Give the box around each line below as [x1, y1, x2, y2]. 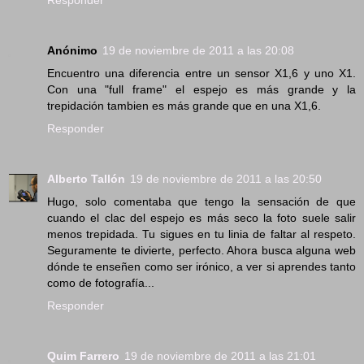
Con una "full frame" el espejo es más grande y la [47, 83, 356, 97]
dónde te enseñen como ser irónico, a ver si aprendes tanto [47, 260, 356, 274]
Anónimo [47, 44, 97, 58]
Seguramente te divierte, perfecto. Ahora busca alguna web [47, 244, 356, 258]
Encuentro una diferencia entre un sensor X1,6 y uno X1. [47, 67, 356, 80]
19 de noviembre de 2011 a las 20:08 [102, 44, 294, 58]
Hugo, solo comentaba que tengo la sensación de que [47, 195, 356, 209]
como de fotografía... [47, 276, 154, 290]
